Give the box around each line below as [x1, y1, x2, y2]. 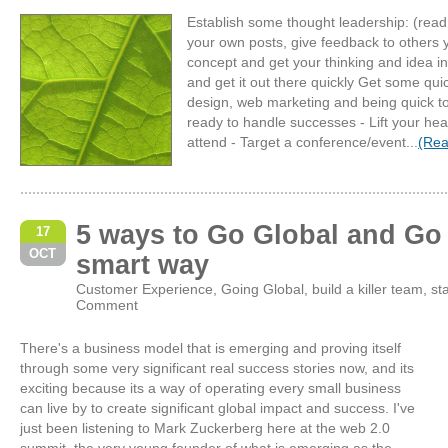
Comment [76, 297, 138, 313]
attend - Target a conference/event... [187, 134, 418, 150]
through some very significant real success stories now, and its [20, 360, 414, 376]
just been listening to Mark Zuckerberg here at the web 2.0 [20, 420, 390, 436]
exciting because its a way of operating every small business [20, 380, 401, 396]
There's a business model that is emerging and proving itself [20, 340, 401, 356]
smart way [76, 250, 209, 280]
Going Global [221, 281, 304, 297]
